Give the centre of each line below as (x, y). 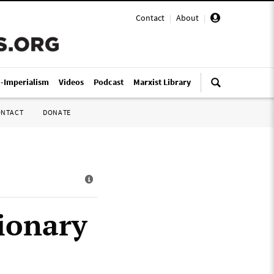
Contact (150, 18)
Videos (71, 82)
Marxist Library (162, 82)
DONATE (57, 112)
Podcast (109, 82)
